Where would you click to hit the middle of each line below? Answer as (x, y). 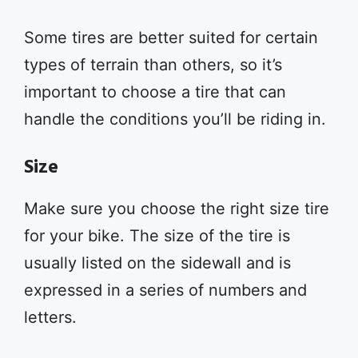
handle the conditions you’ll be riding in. (175, 119)
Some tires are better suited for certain (171, 38)
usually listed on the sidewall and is (157, 263)
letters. (50, 317)
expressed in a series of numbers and (165, 290)
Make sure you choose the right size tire (177, 209)
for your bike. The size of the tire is (157, 236)
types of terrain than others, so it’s (153, 65)
